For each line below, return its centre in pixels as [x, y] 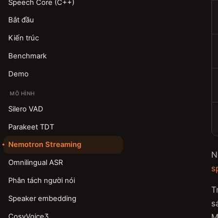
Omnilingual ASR [35, 163]
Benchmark [27, 56]
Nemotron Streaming [45, 145]
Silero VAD [26, 109]
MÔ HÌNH [22, 94]
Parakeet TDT [31, 127]
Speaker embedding [42, 198]
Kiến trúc [23, 38]
